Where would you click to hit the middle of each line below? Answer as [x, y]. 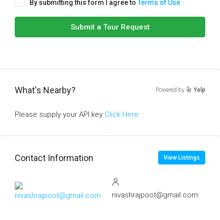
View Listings [182, 158]
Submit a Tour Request [110, 27]
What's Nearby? [45, 90]
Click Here [122, 114]
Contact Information [54, 158]
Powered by [171, 90]
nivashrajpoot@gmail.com [155, 195]
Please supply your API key [60, 114]
